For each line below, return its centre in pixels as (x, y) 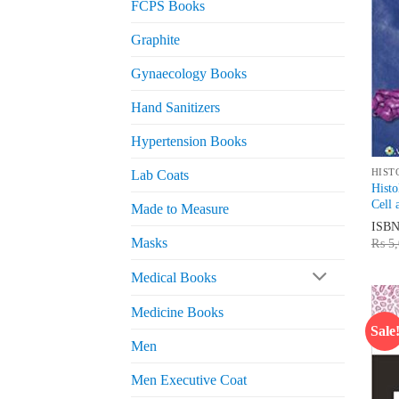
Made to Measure (180, 209)
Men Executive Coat (189, 380)
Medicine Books (177, 313)
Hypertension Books (189, 142)
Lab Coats (160, 175)
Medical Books (174, 278)
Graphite (155, 40)
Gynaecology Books (189, 74)
